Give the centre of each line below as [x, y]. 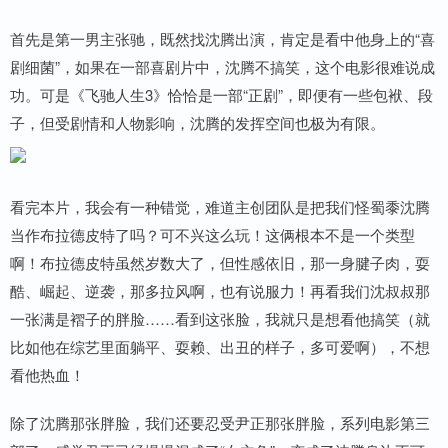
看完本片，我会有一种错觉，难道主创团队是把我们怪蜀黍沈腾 [220, 207]
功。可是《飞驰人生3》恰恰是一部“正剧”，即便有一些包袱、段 [221, 95]
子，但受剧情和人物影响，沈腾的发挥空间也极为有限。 [197, 123]
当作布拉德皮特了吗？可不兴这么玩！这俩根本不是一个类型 [212, 235]
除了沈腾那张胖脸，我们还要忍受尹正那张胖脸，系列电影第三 [220, 423]
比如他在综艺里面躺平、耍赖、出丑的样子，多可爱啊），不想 [220, 347]
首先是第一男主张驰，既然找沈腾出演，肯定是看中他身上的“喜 [222, 39]
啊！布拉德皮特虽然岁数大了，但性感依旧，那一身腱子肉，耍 [220, 263]
